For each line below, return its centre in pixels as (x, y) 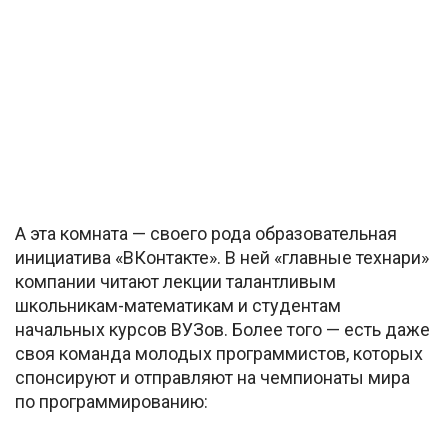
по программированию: (111, 402)
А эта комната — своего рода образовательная (206, 234)
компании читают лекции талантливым (175, 282)
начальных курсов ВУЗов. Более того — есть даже (222, 330)
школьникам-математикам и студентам (178, 306)
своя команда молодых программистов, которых (219, 354)
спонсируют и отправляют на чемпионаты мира (212, 378)
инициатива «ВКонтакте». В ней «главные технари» (222, 258)
